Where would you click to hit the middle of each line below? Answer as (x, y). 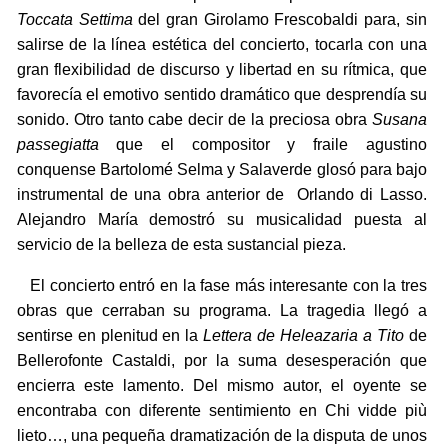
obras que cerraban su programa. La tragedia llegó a (221, 311)
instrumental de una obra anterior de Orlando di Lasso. (221, 195)
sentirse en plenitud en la (110, 336)
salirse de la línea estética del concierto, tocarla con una (221, 45)
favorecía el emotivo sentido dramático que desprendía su (221, 95)
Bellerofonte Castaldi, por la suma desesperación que (221, 361)
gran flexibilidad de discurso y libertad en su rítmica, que (221, 70)
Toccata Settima (74, 20)
